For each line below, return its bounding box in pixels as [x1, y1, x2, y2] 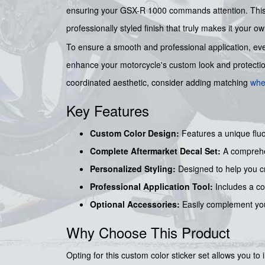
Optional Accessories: [90, 198, 180, 211]
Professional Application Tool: [90, 180, 213, 193]
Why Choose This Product [66, 222, 230, 243]
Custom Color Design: [90, 127, 179, 140]
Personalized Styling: [90, 163, 176, 175]
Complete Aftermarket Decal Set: [90, 145, 221, 157]
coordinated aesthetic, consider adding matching [66, 76, 250, 89]
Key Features [66, 100, 149, 121]
